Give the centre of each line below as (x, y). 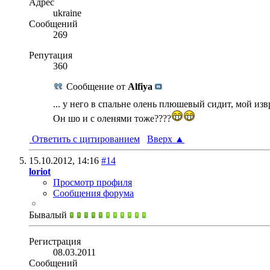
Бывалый (49, 215)
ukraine (67, 13)
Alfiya (140, 86)
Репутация (51, 55)
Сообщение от (96, 86)
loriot (40, 171)
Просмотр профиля (93, 182)
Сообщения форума (93, 193)
